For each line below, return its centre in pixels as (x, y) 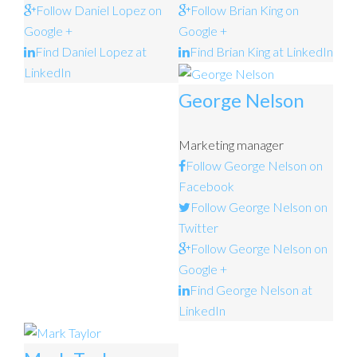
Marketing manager (231, 144)
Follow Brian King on (245, 10)
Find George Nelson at (251, 289)
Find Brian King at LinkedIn (261, 52)
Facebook (206, 186)
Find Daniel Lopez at (91, 52)
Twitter (198, 227)
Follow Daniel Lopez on (99, 10)
